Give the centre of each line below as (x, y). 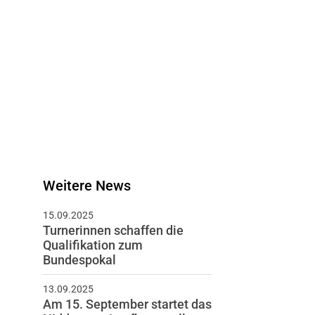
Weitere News (86, 186)
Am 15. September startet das (127, 304)
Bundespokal (79, 260)
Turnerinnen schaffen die (113, 230)
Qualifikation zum (92, 245)
